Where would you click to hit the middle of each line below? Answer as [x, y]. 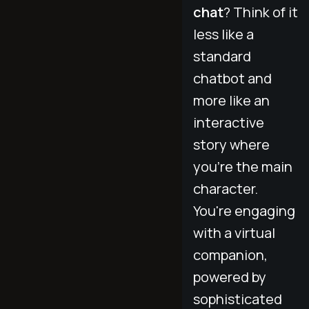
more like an [231, 100]
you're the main [243, 166]
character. [226, 188]
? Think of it [261, 12]
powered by [230, 277]
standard [222, 56]
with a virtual [234, 232]
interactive [229, 122]
